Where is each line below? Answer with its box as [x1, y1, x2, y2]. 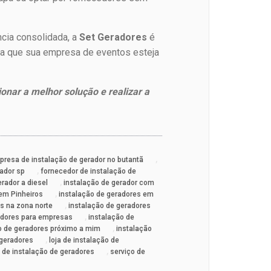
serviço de [110, 247, 146, 256]
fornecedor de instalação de [41, 167, 137, 176]
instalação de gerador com [64, 178, 155, 188]
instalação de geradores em [59, 190, 154, 199]
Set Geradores [79, 31, 148, 44]
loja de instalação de [49, 236, 120, 245]
